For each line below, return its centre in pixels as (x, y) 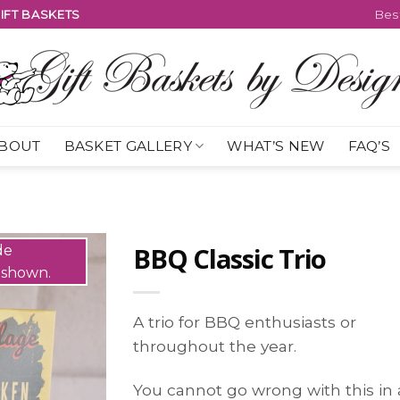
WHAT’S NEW (276, 146)
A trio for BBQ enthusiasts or (245, 321)
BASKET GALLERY (128, 146)
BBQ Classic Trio (229, 259)
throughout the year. (215, 346)
